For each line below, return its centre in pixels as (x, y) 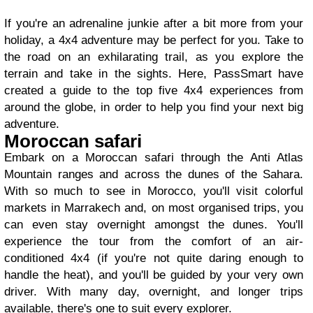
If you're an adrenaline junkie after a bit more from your (154, 24)
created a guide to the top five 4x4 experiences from (154, 91)
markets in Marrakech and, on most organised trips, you (154, 208)
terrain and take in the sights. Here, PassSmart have (154, 74)
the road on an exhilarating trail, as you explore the (154, 57)
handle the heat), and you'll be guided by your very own (154, 275)
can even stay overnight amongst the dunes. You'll (154, 225)
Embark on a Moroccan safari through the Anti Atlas (154, 158)
